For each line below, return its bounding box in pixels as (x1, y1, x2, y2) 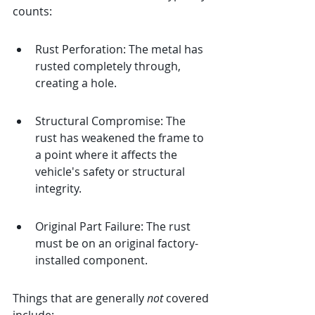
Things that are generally (13, 290, 147, 306)
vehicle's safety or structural (35, 164, 188, 179)
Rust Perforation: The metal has (35, 41, 206, 57)
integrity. (35, 181, 82, 196)
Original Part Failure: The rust (35, 219, 193, 234)
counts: (13, 4, 52, 19)
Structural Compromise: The (35, 113, 188, 129)
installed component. (35, 252, 148, 268)
